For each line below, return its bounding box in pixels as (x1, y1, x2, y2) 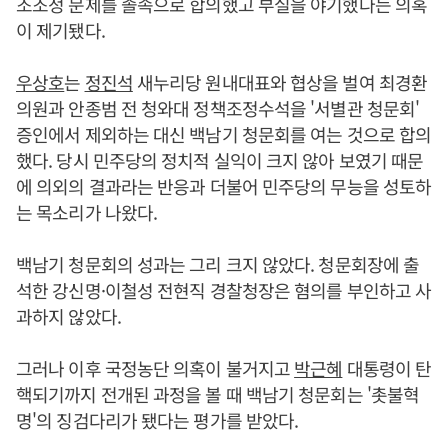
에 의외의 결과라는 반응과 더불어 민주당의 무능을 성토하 (16, 173, 432, 199)
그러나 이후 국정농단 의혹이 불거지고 (16, 355, 295, 381)
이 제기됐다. (16, 17, 105, 43)
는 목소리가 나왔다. (16, 199, 158, 225)
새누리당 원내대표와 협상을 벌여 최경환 (132, 69, 428, 95)
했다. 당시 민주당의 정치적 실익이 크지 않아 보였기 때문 (16, 147, 424, 173)
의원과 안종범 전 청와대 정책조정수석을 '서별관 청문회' (16, 95, 420, 121)
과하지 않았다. (16, 303, 121, 329)
